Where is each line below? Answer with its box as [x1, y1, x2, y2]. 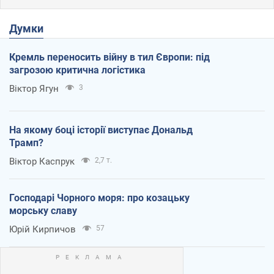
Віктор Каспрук [9, 155, 75, 167]
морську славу [9, 204, 77, 217]
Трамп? [9, 136, 43, 149]
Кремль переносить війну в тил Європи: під [9, 51, 210, 63]
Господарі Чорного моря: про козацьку [9, 191, 190, 204]
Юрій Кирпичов [9, 223, 76, 235]
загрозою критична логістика [9, 64, 146, 76]
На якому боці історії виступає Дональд [9, 124, 193, 136]
